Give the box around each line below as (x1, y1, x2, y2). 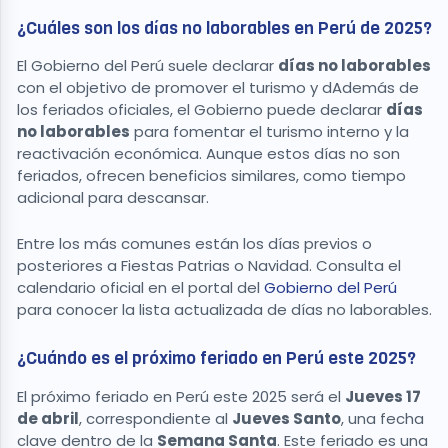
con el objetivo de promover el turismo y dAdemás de (17, 77, 419, 99)
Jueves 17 (345, 385, 421, 407)
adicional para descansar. (17, 187, 209, 209)
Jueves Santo (232, 407, 341, 429)
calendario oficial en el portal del (17, 277, 260, 299)
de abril (17, 407, 79, 429)
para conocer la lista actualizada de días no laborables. (17, 299, 432, 321)
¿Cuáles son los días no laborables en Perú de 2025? (17, 15, 432, 40)
